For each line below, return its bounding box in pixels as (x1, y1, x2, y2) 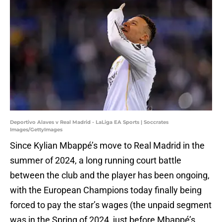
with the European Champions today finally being (10, 185, 202, 196)
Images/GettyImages (10, 126, 62, 133)
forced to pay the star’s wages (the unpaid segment (10, 200, 212, 211)
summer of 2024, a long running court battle (10, 155, 181, 166)
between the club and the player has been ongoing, (10, 170, 210, 181)
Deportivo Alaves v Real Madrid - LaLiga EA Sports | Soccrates (10, 119, 168, 126)
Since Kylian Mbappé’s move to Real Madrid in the (10, 140, 205, 151)
